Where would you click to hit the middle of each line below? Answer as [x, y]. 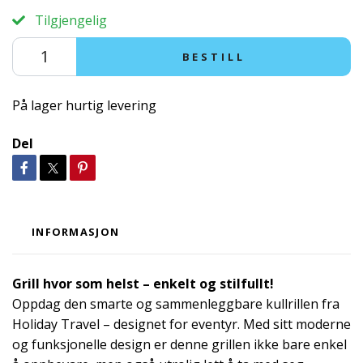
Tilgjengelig [69, 20]
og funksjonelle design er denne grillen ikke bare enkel [179, 344]
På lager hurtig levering [84, 105]
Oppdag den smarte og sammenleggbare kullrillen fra [176, 303]
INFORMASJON [76, 231]
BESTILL [214, 56]
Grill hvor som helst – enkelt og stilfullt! [143, 283]
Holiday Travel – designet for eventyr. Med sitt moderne [181, 324]
